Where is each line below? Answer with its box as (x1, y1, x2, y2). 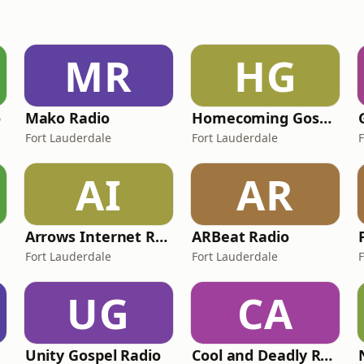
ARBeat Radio (191, 227, 289, 246)
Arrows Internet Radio (155, 227, 168, 246)
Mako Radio (24, 108, 110, 128)
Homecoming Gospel (318, 108, 331, 128)
